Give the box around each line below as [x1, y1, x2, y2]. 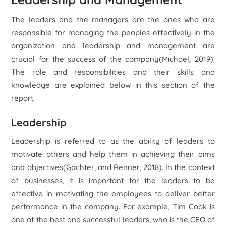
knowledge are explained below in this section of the [11, 80, 215, 90]
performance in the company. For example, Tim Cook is [11, 202, 215, 211]
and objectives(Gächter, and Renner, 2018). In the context [11, 162, 215, 172]
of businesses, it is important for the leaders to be [11, 176, 215, 185]
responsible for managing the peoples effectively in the [11, 28, 215, 37]
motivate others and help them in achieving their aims [11, 149, 215, 159]
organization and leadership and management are [11, 41, 215, 50]
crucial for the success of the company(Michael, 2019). [11, 54, 215, 64]
